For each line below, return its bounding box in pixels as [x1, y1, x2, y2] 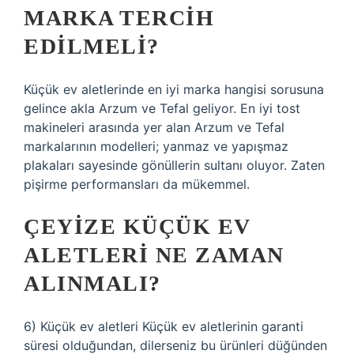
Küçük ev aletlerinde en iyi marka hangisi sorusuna [24, 81, 324, 97]
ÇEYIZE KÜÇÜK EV [24, 214, 250, 239]
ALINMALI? [24, 271, 161, 296]
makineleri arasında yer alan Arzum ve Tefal [24, 119, 284, 135]
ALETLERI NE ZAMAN [24, 243, 284, 267]
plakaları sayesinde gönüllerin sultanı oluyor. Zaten [24, 157, 325, 173]
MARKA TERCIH [24, 6, 214, 30]
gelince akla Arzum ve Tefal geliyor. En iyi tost [24, 100, 300, 116]
